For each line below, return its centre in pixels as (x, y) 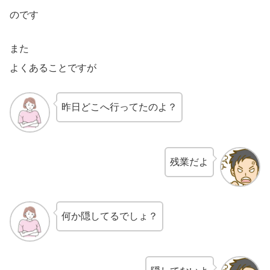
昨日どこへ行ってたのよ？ (119, 107)
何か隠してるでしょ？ (109, 216)
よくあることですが (53, 68)
